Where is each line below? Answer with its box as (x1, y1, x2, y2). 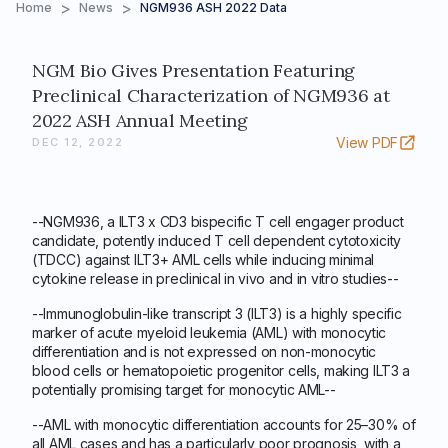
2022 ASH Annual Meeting (32, 109, 248, 132)
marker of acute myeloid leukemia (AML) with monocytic (32, 324, 387, 341)
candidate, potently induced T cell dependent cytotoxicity (32, 232, 402, 249)
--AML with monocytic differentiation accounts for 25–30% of (32, 416, 416, 433)
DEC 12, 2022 (32, 135, 123, 149)
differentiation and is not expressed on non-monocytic (32, 343, 377, 360)
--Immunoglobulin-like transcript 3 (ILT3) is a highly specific (32, 305, 402, 322)
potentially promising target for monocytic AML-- (32, 381, 336, 398)
